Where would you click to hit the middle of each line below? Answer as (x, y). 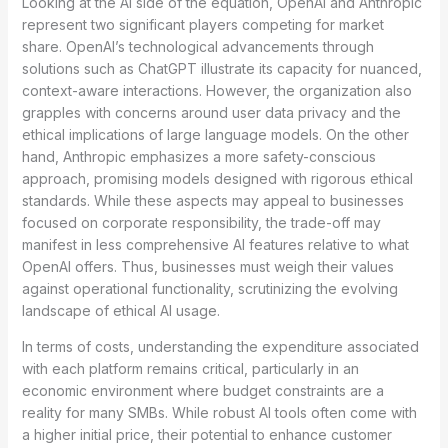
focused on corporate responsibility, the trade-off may (201, 222)
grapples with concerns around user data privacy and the (211, 112)
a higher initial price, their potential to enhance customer (206, 434)
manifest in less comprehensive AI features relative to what (215, 244)
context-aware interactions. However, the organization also (216, 90)
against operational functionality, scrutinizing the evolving (209, 288)
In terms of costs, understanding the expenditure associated (220, 346)
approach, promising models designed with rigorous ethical (217, 178)
